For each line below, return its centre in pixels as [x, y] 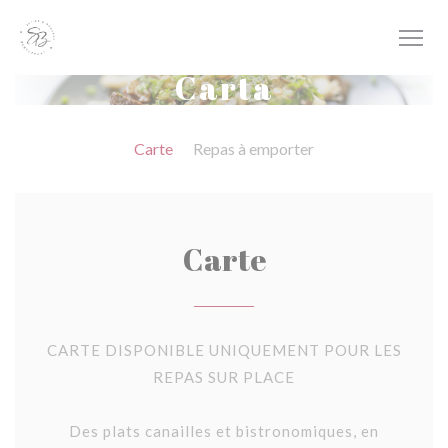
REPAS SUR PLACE [224, 377]
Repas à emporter [253, 148]
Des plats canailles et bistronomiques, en [224, 431]
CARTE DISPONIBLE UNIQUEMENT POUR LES [224, 350]
